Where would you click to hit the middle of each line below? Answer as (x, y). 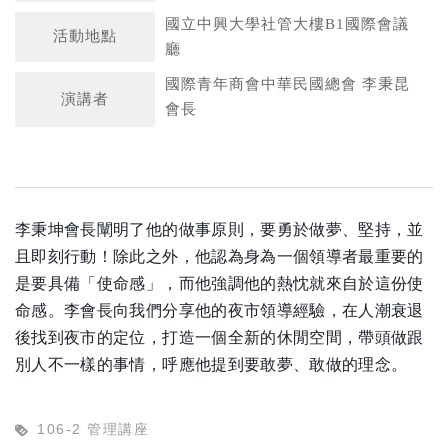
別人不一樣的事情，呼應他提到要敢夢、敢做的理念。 (211, 364)
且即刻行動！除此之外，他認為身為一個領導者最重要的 (219, 256)
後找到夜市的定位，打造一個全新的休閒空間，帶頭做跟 (219, 337)
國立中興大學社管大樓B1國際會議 (287, 23)
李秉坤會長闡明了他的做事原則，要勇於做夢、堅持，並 (219, 229)
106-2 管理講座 (93, 428)
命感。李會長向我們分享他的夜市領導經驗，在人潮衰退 (219, 310)
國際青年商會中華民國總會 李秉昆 (287, 83)
